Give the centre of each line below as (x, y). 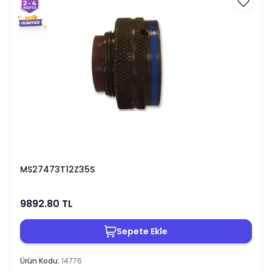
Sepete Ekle (142, 231)
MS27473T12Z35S (57, 169)
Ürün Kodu (39, 260)
